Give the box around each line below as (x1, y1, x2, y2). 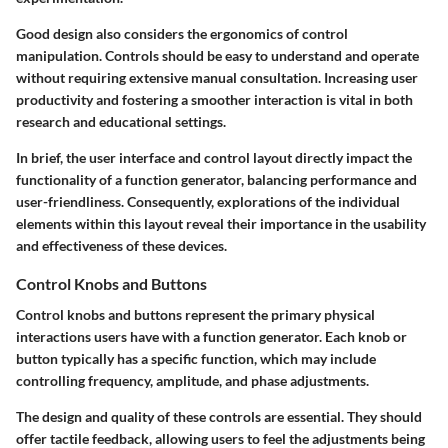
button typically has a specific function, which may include (16, 350, 376, 368)
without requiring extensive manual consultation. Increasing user (16, 69, 418, 87)
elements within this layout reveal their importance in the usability (16, 215, 426, 233)
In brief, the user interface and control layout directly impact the (16, 149, 412, 167)
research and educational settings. (16, 113, 226, 131)
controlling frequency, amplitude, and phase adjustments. (16, 372, 369, 390)
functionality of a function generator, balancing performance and (16, 171, 417, 189)
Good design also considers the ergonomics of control (16, 25, 348, 43)
